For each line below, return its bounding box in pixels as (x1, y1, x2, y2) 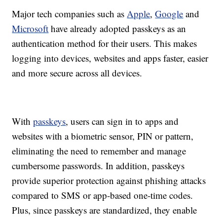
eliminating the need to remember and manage (12, 145, 186, 157)
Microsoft (12, 22, 49, 35)
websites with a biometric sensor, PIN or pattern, (12, 130, 194, 143)
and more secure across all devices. (12, 67, 143, 79)
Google (155, 7, 184, 20)
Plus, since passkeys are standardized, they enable (12, 204, 197, 217)
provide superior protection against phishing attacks (12, 174, 206, 187)
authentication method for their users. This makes (12, 37, 197, 50)
